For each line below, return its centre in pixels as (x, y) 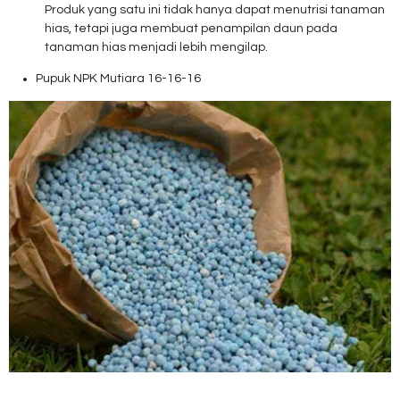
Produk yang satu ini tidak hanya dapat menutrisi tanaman (215, 10)
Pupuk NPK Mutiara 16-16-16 (118, 79)
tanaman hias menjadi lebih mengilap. (156, 47)
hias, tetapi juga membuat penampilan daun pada (191, 29)
